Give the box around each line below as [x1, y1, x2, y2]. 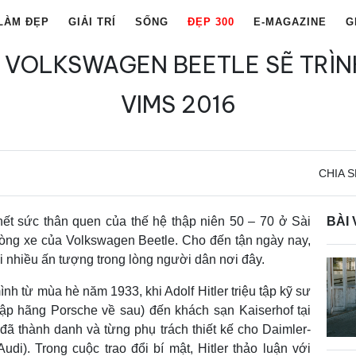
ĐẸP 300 [188, 16, 234, 29]
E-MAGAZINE [253, 16, 327, 29]
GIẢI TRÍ [68, 16, 116, 29]
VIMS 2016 [120, 89, 236, 119]
